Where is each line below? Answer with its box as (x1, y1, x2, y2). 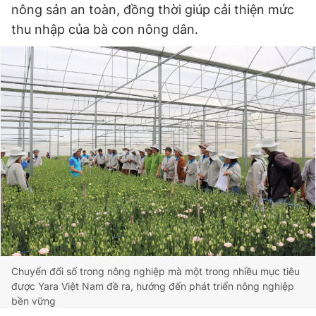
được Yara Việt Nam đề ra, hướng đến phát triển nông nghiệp (11, 280, 294, 292)
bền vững (11, 295, 56, 307)
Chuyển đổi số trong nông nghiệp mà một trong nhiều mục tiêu (11, 265, 300, 277)
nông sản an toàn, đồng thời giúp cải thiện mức (11, 2, 294, 17)
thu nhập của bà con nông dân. (11, 22, 198, 37)
